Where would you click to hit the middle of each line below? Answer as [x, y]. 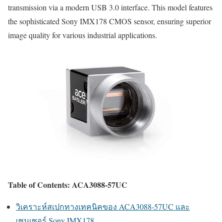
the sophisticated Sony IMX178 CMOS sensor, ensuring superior [110, 21]
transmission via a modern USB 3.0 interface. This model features [110, 7]
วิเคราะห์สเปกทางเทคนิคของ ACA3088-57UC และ [103, 206]
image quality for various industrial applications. [83, 35]
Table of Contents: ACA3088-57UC [68, 184]
